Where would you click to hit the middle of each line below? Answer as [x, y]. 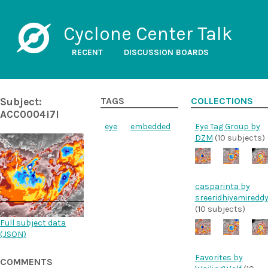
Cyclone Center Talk [148, 34]
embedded [151, 127]
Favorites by [219, 257]
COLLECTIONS [222, 101]
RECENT [87, 52]
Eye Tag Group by [227, 127]
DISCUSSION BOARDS [166, 52]
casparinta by [222, 186]
